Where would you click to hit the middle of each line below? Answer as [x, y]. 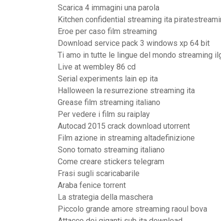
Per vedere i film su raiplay [104, 114]
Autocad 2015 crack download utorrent [124, 126]
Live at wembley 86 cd [97, 67]
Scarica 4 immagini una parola [109, 8]
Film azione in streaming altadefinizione [126, 138]
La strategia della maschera [105, 197]
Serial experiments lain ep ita [108, 79]
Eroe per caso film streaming [107, 31]
